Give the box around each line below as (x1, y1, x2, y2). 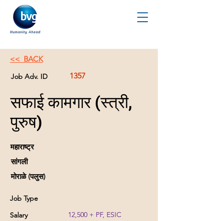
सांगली (11, 157, 28, 166)
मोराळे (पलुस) (11, 172, 45, 181)
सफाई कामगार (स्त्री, (10, 93, 132, 112)
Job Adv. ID (11, 72, 47, 81)
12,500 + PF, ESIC (68, 210, 121, 219)
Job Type (10, 194, 38, 203)
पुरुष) (10, 112, 42, 132)
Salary (10, 211, 28, 220)
